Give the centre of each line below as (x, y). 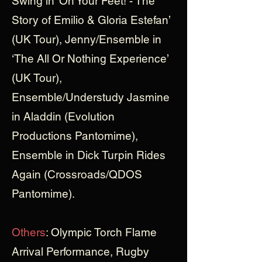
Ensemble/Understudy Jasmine (91, 97)
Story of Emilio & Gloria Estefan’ (91, 20)
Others (29, 232)
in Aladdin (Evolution (63, 116)
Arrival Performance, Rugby (80, 251)
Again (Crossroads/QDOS (77, 174)
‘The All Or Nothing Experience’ (90, 58)
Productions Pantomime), (75, 136)
